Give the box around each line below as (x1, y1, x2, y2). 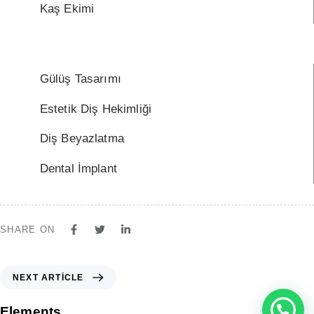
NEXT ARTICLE (13, 273, 84, 283)
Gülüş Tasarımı (39, 71, 121, 86)
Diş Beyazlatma (39, 132, 124, 146)
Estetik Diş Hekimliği (39, 102, 152, 116)
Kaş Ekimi (39, 2, 95, 16)
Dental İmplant (39, 162, 117, 176)
